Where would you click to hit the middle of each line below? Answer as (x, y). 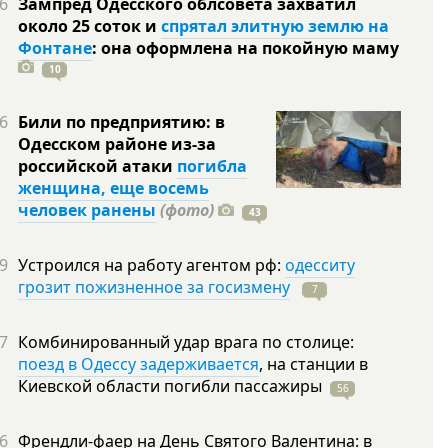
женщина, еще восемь (113, 188)
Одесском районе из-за (117, 144)
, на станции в (313, 364)
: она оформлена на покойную (222, 48)
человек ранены (87, 210)
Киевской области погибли (126, 386)
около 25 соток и (89, 26)
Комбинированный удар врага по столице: (186, 342)
